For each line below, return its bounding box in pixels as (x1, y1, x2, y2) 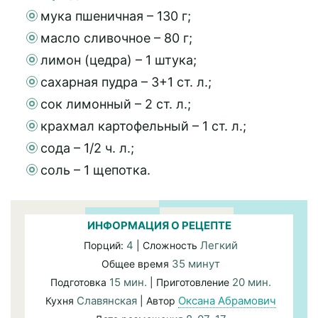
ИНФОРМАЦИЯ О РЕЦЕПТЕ (87, 219, 231, 232)
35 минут (172, 257, 220, 270)
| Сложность (133, 239, 200, 251)
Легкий (200, 238, 238, 252)
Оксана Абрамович (178, 294, 276, 307)
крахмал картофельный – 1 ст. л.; (40, 119, 246, 133)
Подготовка (50, 276, 109, 288)
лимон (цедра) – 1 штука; (40, 53, 197, 67)
